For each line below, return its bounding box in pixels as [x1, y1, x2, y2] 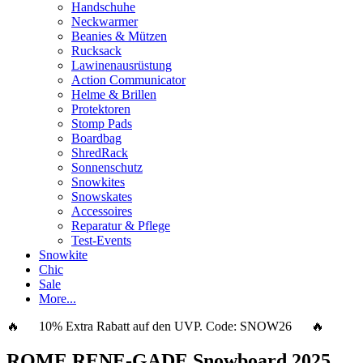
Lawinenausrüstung [71, 58, 172, 72]
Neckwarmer [71, 14, 138, 28]
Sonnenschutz [71, 160, 143, 174]
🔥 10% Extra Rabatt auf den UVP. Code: [6, 318, 240, 333]
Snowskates [71, 189, 132, 203]
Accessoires [71, 203, 132, 218]
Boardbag [71, 130, 122, 145]
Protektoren [71, 101, 130, 116]
